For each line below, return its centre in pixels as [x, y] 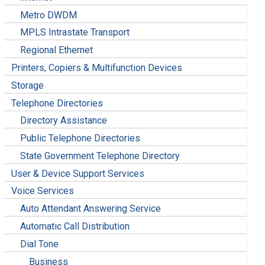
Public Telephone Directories [80, 138]
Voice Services [43, 191]
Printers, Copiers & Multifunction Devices [97, 67]
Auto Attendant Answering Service [91, 209]
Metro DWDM [49, 15]
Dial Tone [40, 244]
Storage [28, 85]
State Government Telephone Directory [100, 156]
